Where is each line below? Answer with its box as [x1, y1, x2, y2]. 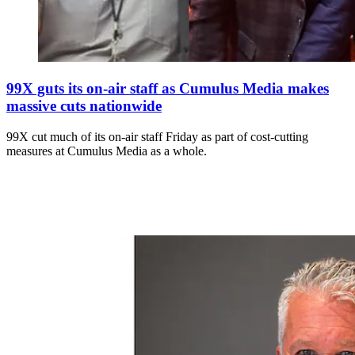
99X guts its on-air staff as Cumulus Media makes [6, 80, 329, 97]
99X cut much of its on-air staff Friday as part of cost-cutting [6, 129, 308, 143]
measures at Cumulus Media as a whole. [6, 143, 207, 158]
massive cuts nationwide [6, 97, 162, 115]
